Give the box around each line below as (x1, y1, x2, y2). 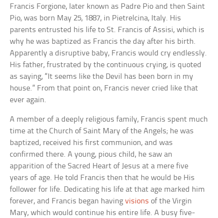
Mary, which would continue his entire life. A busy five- (10, 208, 196, 217)
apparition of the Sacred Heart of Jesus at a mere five (10, 162, 189, 170)
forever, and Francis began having (10, 197, 126, 205)
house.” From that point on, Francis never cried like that (10, 84, 199, 92)
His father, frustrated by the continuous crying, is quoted (10, 60, 202, 69)
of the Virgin (149, 197, 192, 205)
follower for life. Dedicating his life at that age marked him (10, 185, 205, 194)
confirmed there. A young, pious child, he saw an (10, 150, 173, 159)
